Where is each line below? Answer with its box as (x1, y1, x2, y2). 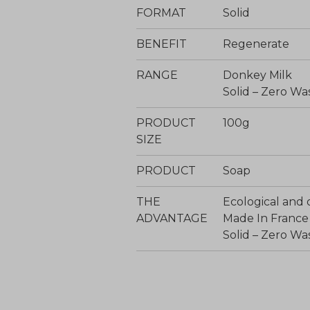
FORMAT (136, 6, 186, 19)
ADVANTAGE (136, 212, 208, 225)
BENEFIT (136, 37, 187, 51)
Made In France (223, 212, 309, 225)
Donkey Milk (223, 69, 292, 82)
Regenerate (223, 37, 289, 51)
